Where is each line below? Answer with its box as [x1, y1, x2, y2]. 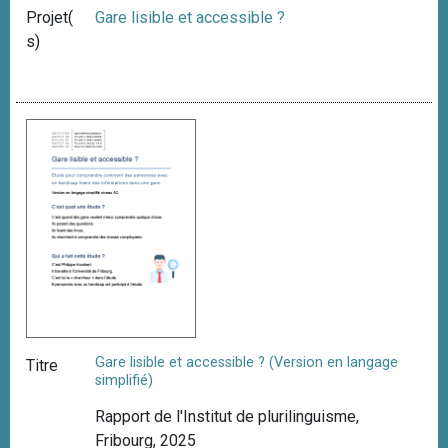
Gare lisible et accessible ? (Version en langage [95, 354, 399, 372]
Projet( [26, 7, 73, 27]
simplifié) [95, 372, 154, 390]
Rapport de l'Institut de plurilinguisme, [95, 406, 360, 426]
